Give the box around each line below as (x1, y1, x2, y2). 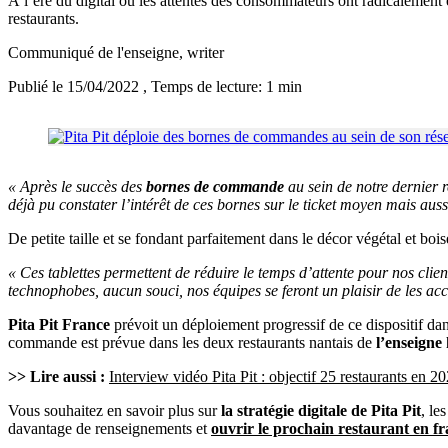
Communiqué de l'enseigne (8, 44, 179, 62)
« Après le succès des (8, 178, 146, 196)
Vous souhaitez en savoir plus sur (8, 402, 221, 420)
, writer (179, 44, 224, 62)
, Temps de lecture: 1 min (143, 78, 302, 96)
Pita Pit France (8, 316, 110, 334)
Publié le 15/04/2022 (8, 78, 143, 96)
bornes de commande (146, 178, 284, 196)
